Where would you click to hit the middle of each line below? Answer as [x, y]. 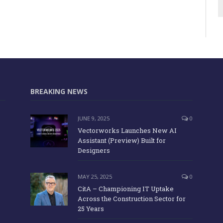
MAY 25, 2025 [95, 177]
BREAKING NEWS [59, 92]
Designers [94, 151]
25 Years [91, 209]
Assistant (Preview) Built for [122, 141]
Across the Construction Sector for [132, 199]
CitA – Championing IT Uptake [126, 189]
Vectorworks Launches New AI [127, 131]
